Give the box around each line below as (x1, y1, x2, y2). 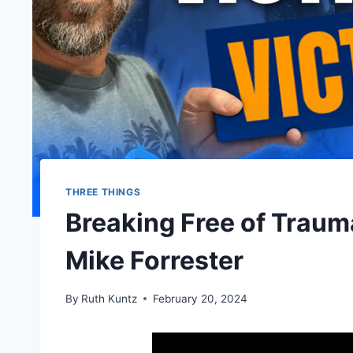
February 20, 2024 (153, 292, 248, 305)
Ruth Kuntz (81, 292, 138, 305)
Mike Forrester (65, 244, 243, 276)
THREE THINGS (65, 186, 141, 199)
